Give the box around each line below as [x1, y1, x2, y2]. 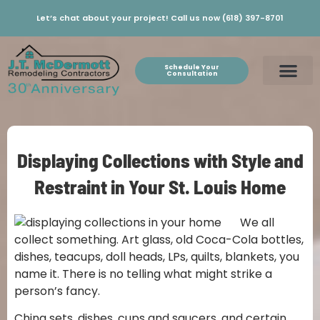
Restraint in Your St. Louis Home [34, 174, 286, 198]
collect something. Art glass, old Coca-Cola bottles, [14, 231, 304, 248]
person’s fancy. [14, 282, 100, 299]
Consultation [166, 69, 218, 78]
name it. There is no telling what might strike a [14, 265, 272, 282]
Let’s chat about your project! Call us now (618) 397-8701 [36, 12, 284, 24]
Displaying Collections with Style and [16, 148, 304, 171]
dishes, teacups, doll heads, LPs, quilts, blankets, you [14, 248, 299, 265]
